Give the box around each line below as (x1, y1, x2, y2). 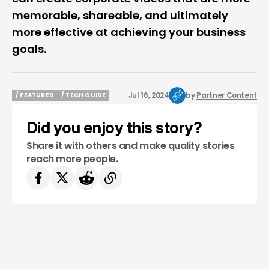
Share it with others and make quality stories (26, 139, 235, 153)
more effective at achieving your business (12, 25, 246, 40)
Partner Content (196, 90, 257, 100)
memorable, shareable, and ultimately (12, 8, 228, 23)
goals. (12, 41, 46, 56)
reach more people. (26, 152, 118, 166)
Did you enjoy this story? (26, 118, 202, 137)
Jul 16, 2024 (128, 90, 169, 100)
